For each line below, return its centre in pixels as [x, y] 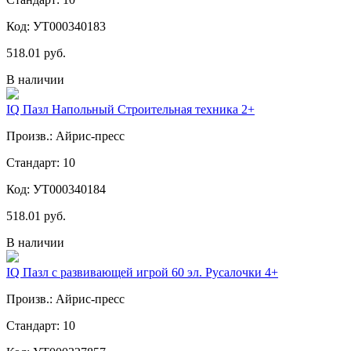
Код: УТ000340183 [56, 26]
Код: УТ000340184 [56, 189]
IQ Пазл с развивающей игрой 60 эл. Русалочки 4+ [142, 272]
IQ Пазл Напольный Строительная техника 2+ [130, 109]
